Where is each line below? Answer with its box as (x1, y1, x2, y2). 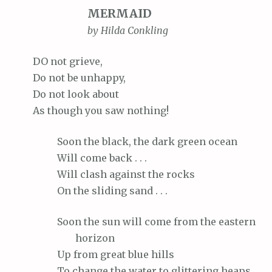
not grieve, (48, 55, 103, 67)
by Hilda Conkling (87, 24, 168, 36)
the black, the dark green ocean (81, 135, 237, 148)
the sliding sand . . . (71, 184, 168, 197)
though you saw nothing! (45, 104, 169, 117)
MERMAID (87, 5, 152, 21)
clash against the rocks (78, 168, 195, 180)
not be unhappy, (46, 71, 126, 84)
